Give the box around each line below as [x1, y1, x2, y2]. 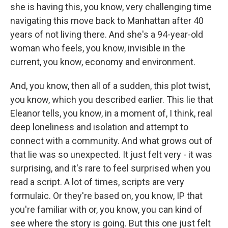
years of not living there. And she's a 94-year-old [10, 29, 203, 40]
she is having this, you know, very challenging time [10, 2, 212, 12]
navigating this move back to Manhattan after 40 [10, 15, 204, 26]
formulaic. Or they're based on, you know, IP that [10, 190, 203, 201]
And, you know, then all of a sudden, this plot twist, [10, 80, 210, 91]
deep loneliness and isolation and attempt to [10, 122, 188, 132]
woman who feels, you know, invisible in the [10, 43, 185, 53]
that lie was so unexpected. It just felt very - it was [10, 149, 212, 160]
